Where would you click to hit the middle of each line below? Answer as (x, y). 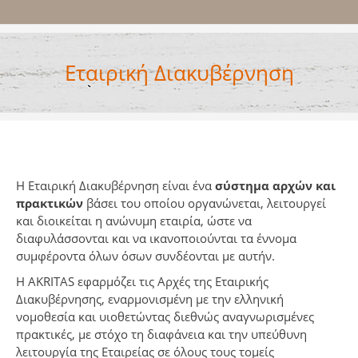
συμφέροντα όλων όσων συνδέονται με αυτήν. (145, 256)
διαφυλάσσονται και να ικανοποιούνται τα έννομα (156, 238)
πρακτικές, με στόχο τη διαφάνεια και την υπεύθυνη (161, 334)
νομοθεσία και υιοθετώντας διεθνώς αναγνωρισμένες (165, 316)
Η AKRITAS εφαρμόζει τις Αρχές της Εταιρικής (142, 281)
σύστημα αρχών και (275, 185)
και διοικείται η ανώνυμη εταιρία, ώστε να (134, 221)
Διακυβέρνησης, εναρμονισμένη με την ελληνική (150, 299)
